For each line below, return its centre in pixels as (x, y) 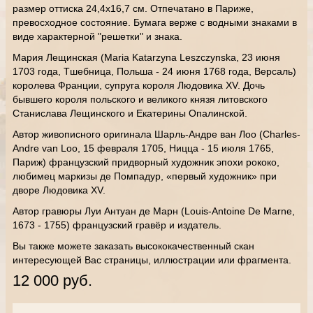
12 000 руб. (52, 281)
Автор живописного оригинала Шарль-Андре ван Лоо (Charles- (156, 134)
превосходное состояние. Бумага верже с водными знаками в (155, 22)
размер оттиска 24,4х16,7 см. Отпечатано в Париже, (133, 8)
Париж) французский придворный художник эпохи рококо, (146, 162)
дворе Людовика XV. (59, 190)
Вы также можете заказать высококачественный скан (133, 246)
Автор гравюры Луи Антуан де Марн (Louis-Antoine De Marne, (154, 211)
